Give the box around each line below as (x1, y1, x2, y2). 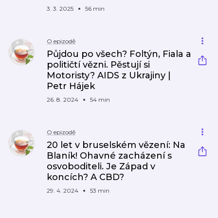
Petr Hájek (47, 81, 95, 91)
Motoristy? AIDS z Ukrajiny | (47, 70, 171, 81)
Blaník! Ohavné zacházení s (47, 150, 172, 161)
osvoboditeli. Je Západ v (47, 161, 155, 172)
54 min (90, 96, 110, 103)
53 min (90, 187, 109, 194)
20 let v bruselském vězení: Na (47, 140, 185, 150)
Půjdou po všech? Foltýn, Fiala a (47, 49, 191, 59)
